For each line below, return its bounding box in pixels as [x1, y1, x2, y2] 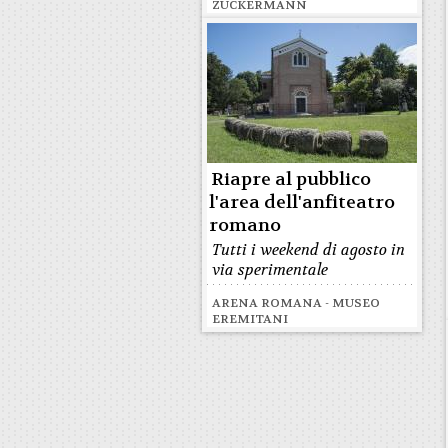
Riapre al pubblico [211, 168, 371, 191]
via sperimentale [212, 260, 328, 280]
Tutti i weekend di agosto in [212, 240, 405, 260]
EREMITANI [212, 311, 288, 327]
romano [209, 214, 281, 237]
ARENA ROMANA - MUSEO [212, 295, 380, 311]
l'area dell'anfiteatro [209, 191, 395, 214]
